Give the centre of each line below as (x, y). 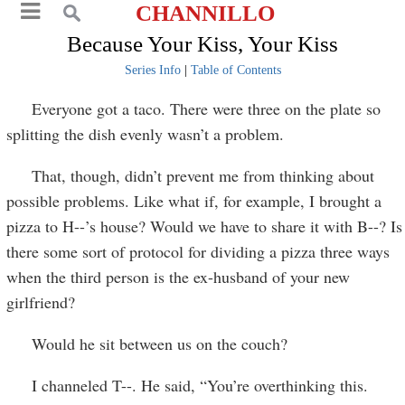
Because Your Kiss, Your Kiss (202, 44)
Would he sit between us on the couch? (147, 344)
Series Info (152, 70)
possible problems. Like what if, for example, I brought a (194, 201)
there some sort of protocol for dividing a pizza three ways (198, 251)
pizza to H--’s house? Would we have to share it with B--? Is (205, 226)
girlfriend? (41, 302)
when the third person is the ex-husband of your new (179, 277)
